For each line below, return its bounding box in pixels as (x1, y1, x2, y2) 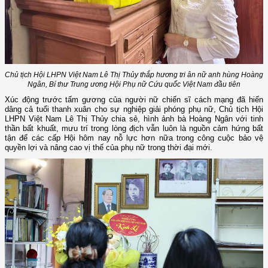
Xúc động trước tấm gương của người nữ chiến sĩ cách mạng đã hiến (5, 95, 263, 105)
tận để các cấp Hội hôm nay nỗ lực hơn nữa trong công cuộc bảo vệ (5, 133, 263, 143)
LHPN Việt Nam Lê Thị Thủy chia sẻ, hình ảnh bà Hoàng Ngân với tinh (5, 114, 263, 124)
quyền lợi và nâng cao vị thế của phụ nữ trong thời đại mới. (5, 143, 212, 153)
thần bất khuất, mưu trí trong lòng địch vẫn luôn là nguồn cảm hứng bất (5, 124, 263, 133)
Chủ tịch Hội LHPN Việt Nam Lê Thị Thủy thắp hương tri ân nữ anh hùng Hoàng (5, 71, 263, 80)
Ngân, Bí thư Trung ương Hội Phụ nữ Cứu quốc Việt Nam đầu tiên (28, 80, 240, 89)
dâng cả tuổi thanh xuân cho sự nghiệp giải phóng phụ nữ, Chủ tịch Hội (5, 105, 263, 114)
